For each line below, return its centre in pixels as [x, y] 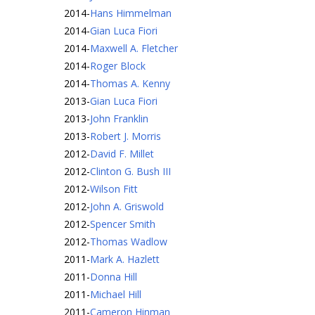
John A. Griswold [127, 206]
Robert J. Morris [126, 136]
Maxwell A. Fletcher [134, 48]
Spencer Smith [123, 224]
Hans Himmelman [131, 13]
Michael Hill [116, 294]
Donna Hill [114, 277]
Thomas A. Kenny [130, 83]
